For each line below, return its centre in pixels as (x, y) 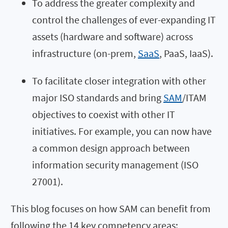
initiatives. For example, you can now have (122, 131)
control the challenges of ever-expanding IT (124, 19)
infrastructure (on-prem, (85, 53)
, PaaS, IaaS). (186, 53)
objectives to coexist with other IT (104, 114)
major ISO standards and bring (98, 97)
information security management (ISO (115, 164)
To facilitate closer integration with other (119, 80)
